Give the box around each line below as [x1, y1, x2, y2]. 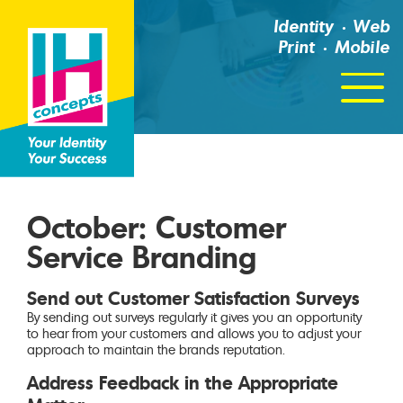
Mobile [334, 40, 390, 58]
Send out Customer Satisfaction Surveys [26, 289, 360, 309]
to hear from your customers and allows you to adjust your [26, 327, 361, 341]
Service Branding [26, 243, 256, 274]
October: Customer [26, 213, 286, 245]
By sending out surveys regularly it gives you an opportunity [26, 310, 362, 325]
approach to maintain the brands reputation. [26, 343, 285, 357]
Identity [273, 19, 333, 37]
